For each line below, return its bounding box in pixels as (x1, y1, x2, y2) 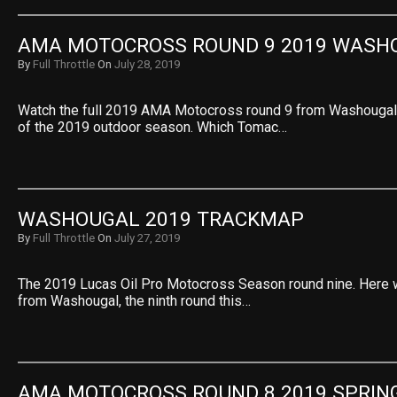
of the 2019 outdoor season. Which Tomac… (18, 119, 287, 136)
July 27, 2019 (114, 231, 180, 245)
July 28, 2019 (114, 58, 180, 71)
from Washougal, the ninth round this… (18, 292, 251, 309)
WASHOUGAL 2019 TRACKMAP (18, 207, 304, 231)
